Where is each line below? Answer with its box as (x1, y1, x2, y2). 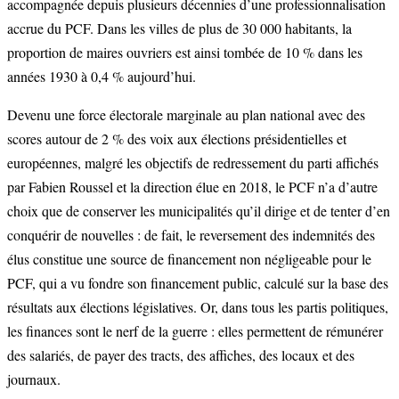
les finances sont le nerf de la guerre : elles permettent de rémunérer (7, 322, 383, 341)
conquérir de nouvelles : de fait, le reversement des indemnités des (7, 225, 375, 245)
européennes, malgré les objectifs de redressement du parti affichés (7, 153, 379, 173)
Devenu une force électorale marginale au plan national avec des (7, 105, 365, 125)
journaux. (7, 370, 61, 389)
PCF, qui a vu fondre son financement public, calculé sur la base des (7, 273, 388, 293)
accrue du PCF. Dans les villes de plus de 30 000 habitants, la (7, 19, 352, 38)
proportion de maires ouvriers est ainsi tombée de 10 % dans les (7, 43, 362, 62)
